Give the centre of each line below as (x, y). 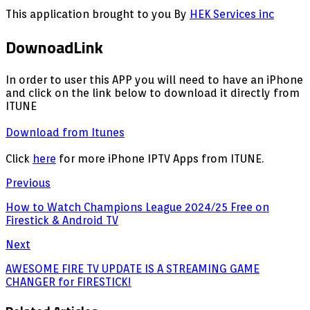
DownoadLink (54, 47)
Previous (28, 183)
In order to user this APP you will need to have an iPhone (154, 80)
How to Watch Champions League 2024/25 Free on (137, 208)
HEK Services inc (232, 15)
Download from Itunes (65, 133)
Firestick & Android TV (62, 221)
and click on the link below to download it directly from (153, 93)
